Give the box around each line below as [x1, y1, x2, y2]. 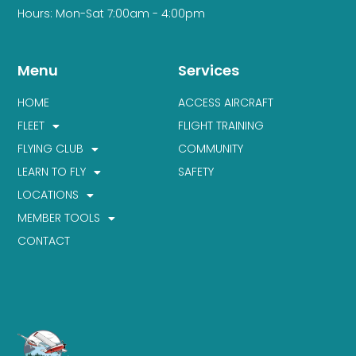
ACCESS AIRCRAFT [178, 95, 273, 111]
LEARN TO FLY [17, 164, 87, 180]
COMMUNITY [178, 141, 243, 157]
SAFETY [178, 164, 214, 180]
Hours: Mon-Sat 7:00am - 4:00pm [17, 5, 206, 21]
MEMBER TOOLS [17, 210, 101, 226]
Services [178, 60, 239, 81]
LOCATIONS [17, 187, 79, 203]
